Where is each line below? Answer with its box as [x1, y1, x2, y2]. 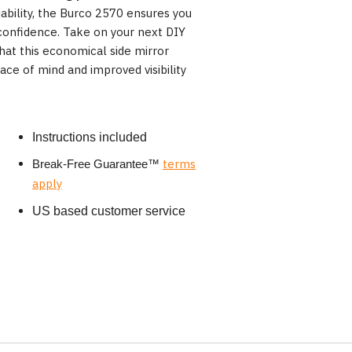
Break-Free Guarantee [32, 157, 148, 171]
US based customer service [32, 204, 185, 218]
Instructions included [32, 130, 147, 145]
